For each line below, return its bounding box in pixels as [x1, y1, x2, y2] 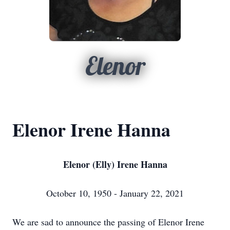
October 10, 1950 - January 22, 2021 [46, 187, 184, 199]
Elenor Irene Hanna [12, 116, 170, 143]
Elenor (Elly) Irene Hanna [63, 158, 167, 171]
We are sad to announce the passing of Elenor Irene [12, 216, 204, 228]
